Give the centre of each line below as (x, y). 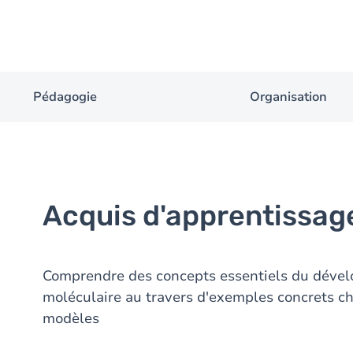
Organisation (288, 97)
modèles (71, 318)
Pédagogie (65, 97)
